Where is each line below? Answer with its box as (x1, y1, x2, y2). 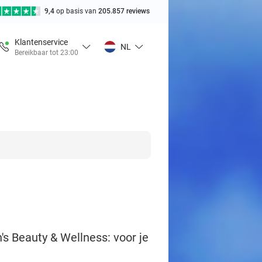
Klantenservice (15, 37, 68, 47)
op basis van (56, 7, 98, 15)
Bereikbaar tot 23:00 (15, 48, 78, 57)
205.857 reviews (98, 7, 150, 15)
